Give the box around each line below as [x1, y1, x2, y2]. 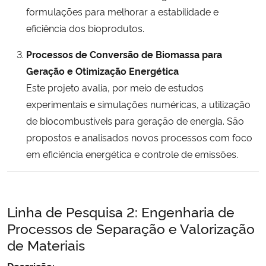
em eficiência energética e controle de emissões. [26, 147, 238, 160]
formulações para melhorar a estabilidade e [26, 4, 218, 18]
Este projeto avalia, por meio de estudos [26, 80, 204, 94]
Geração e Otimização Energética [26, 64, 179, 77]
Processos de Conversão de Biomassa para [26, 47, 222, 61]
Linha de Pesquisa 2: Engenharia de [7, 201, 235, 221]
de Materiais [7, 234, 85, 254]
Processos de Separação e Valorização [7, 217, 255, 237]
